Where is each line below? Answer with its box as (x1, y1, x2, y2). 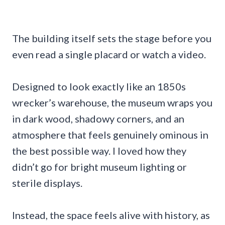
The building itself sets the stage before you (12, 32, 211, 44)
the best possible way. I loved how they (12, 144, 186, 157)
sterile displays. (12, 176, 82, 189)
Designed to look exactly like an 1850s (12, 80, 186, 92)
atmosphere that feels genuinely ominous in (12, 128, 208, 141)
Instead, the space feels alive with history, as (12, 208, 210, 221)
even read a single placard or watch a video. (12, 48, 206, 60)
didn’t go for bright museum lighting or (12, 160, 187, 173)
